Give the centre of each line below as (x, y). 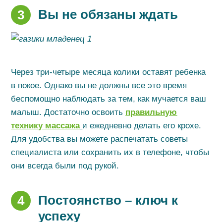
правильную (151, 112)
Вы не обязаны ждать (108, 14)
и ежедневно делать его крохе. (142, 126)
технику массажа (46, 126)
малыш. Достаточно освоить (68, 112)
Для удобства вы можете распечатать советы (100, 139)
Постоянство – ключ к (108, 200)
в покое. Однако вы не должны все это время (99, 85)
